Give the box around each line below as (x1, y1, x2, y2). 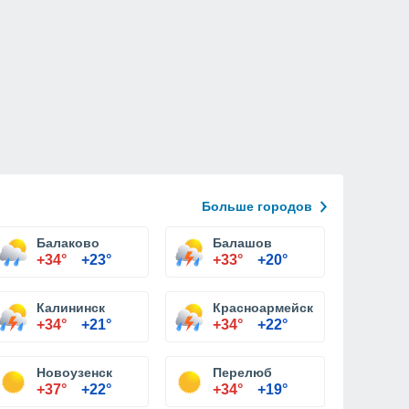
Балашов (213, 236, 272, 250)
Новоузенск (37, 365, 112, 380)
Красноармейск (213, 300, 313, 315)
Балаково (37, 236, 100, 250)
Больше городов (202, 199, 312, 214)
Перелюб (213, 365, 272, 380)
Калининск (37, 300, 105, 315)
